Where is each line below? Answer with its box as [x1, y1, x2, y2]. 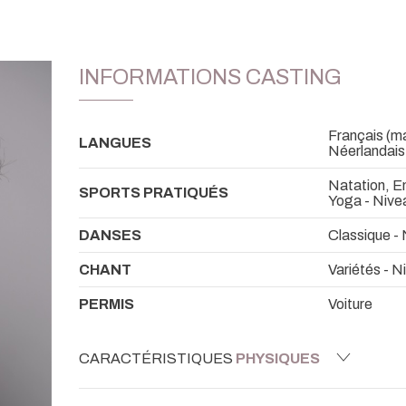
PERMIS [79, 295, 134, 312]
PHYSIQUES [236, 350, 320, 366]
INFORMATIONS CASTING [79, 65, 342, 90]
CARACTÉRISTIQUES [79, 350, 236, 366]
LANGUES [79, 134, 151, 150]
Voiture [328, 295, 372, 312]
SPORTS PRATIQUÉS [79, 184, 228, 200]
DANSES [79, 227, 141, 243]
